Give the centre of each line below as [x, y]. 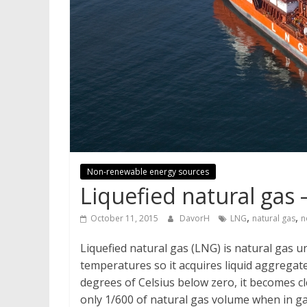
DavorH [196, 219]
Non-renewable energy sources [148, 172]
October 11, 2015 [124, 219]
